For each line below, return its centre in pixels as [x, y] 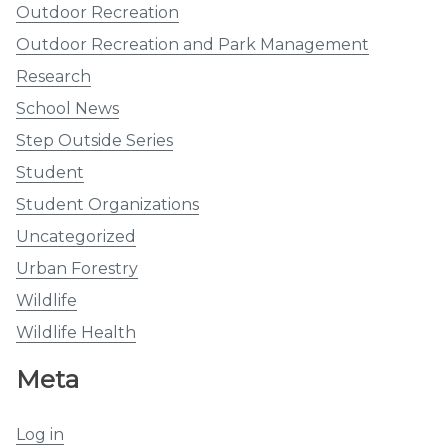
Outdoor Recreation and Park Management [192, 45]
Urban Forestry [77, 269]
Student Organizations [107, 205]
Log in [40, 434]
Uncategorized [76, 237]
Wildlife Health [76, 333]
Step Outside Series [94, 141]
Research [53, 77]
